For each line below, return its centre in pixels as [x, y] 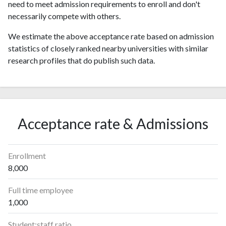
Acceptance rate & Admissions [113, 124]
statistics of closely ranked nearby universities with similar [108, 48]
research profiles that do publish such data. [81, 60]
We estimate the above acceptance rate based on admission [111, 36]
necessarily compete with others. [64, 16]
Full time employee [41, 190]
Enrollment [27, 155]
